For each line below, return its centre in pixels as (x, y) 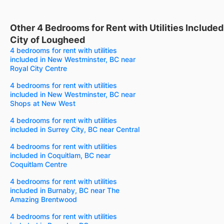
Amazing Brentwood (43, 199)
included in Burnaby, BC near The (65, 190)
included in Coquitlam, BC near (60, 155)
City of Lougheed (47, 39)
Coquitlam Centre (38, 164)
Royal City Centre (38, 68)
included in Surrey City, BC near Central (75, 129)
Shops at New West (43, 103)
